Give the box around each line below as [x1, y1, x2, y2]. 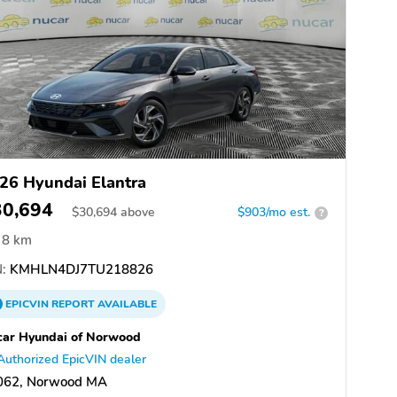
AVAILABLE [95, 297, 157, 312]
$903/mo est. [237, 204, 310, 222]
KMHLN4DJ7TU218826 [6, 261, 153, 279]
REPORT [51, 297, 95, 312]
